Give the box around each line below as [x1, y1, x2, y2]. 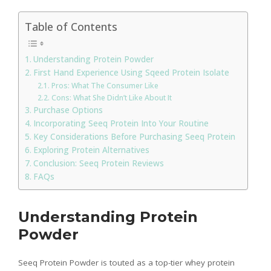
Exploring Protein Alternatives [33, 145, 152, 156]
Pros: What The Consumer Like [51, 80, 158, 91]
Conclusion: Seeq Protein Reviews [33, 158, 164, 169]
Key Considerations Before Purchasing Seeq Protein [33, 131, 235, 143]
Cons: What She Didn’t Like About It [51, 93, 172, 103]
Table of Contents [25, 19, 117, 34]
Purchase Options [33, 105, 103, 116]
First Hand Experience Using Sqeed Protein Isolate [33, 67, 229, 79]
